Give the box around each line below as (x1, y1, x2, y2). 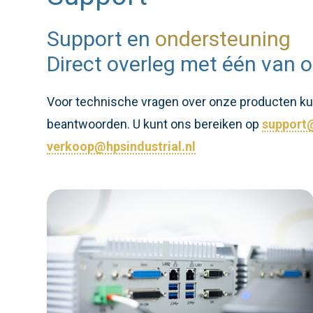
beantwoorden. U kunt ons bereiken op (47, 117, 262, 131)
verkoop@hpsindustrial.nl (47, 139, 196, 154)
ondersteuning (155, 27, 291, 51)
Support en (47, 27, 155, 51)
